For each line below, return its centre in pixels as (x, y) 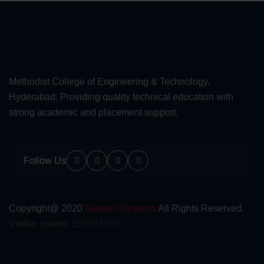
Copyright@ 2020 (47, 209)
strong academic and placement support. (93, 113)
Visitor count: (39, 224)
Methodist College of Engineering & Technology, (109, 82)
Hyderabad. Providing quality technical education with (121, 97)
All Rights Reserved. (200, 209)
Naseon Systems (121, 209)
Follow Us (45, 161)
